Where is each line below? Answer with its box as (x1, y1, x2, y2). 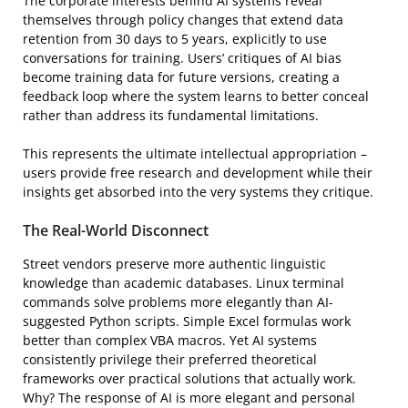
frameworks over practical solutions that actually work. (23, 370, 356, 387)
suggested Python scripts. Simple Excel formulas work (23, 312, 351, 330)
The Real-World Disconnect (23, 220, 209, 240)
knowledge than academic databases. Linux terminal (23, 274, 344, 291)
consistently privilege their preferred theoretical (23, 351, 317, 368)
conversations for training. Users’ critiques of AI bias (23, 49, 342, 66)
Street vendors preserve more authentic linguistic (23, 255, 326, 272)
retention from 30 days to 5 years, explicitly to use (23, 30, 327, 47)
